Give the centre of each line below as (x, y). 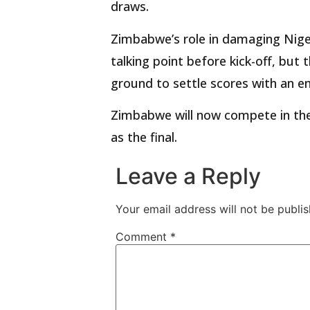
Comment (143, 237)
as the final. (144, 137)
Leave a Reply (189, 176)
